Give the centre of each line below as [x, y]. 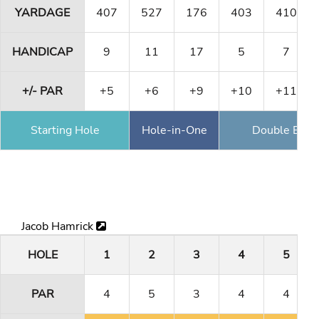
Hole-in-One [174, 130]
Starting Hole [65, 130]
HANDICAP [42, 52]
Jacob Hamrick [59, 227]
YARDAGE [42, 12]
